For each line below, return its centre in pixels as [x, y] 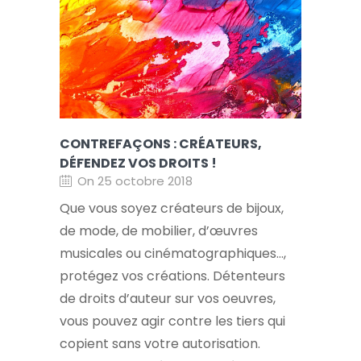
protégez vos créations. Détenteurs [172, 276]
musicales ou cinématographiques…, [173, 254]
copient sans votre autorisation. [160, 344]
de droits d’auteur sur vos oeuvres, [168, 299]
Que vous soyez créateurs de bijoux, [172, 209]
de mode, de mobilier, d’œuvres [159, 231]
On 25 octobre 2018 [135, 181]
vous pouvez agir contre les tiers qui [172, 322]
